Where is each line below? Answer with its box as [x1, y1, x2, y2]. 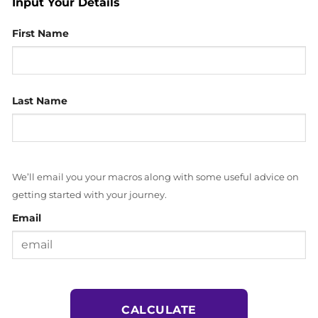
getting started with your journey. [12, 190, 167, 201]
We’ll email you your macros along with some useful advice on [12, 172, 299, 183]
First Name [12, 27, 69, 40]
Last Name [12, 94, 67, 108]
